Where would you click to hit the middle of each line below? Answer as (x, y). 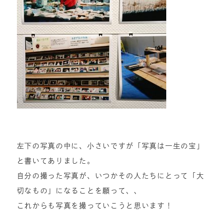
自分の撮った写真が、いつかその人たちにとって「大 (111, 176)
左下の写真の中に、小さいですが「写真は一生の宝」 (111, 146)
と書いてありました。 (56, 161)
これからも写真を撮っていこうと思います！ (95, 206)
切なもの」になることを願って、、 (79, 191)
